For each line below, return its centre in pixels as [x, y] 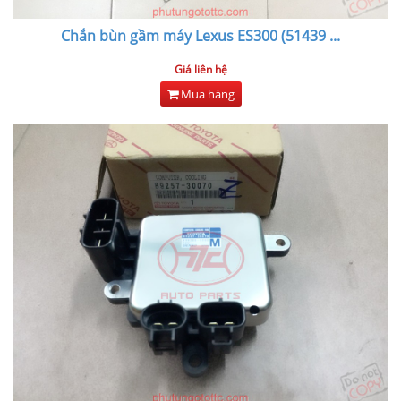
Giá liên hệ [200, 69]
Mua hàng [206, 94]
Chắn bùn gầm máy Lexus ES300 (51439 [193, 35]
